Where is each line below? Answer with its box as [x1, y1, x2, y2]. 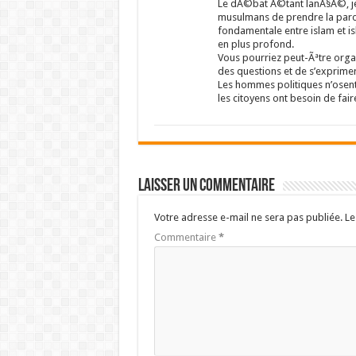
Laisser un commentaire [137, 177, 275, 195]
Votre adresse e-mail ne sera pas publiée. [153, 211, 342, 223]
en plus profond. [217, 38, 294, 50]
